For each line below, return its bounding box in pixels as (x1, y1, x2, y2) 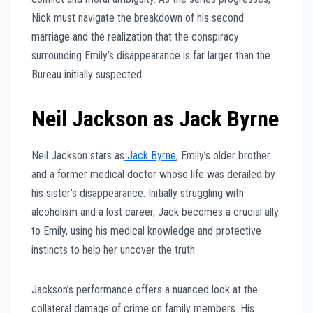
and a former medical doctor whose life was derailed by (31, 167, 275, 181)
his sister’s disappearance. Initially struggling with (31, 186, 244, 200)
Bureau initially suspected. (31, 67, 144, 81)
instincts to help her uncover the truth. (31, 242, 197, 256)
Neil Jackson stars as (31, 148, 124, 162)
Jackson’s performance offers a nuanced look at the (31, 282, 258, 296)
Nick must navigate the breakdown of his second (31, 10, 244, 24)
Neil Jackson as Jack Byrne (31, 105, 279, 132)
